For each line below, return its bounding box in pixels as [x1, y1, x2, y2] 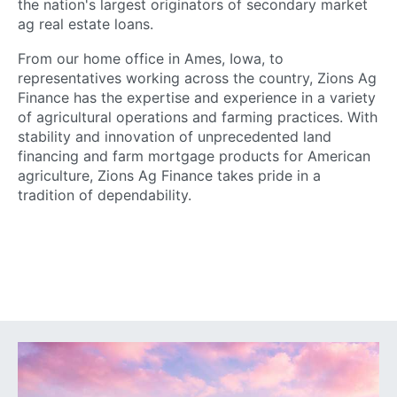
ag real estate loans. [18, 14, 153, 33]
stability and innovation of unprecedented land [18, 127, 331, 145]
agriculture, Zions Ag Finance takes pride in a [18, 166, 321, 184]
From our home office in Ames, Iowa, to [18, 49, 284, 67]
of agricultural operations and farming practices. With [18, 107, 378, 126]
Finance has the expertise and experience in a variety [18, 88, 376, 106]
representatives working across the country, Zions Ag [18, 68, 377, 87]
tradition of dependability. [18, 185, 191, 204]
